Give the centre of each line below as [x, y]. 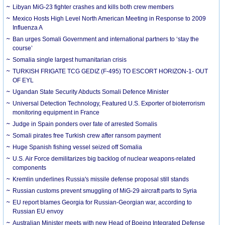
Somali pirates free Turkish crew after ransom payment [87, 135]
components [30, 167]
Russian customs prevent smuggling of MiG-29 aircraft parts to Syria [105, 191]
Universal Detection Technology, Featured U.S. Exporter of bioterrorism [109, 103]
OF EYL [23, 80]
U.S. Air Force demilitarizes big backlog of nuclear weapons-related [104, 158]
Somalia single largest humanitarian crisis [70, 60]
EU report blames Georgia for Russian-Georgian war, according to [102, 202]
